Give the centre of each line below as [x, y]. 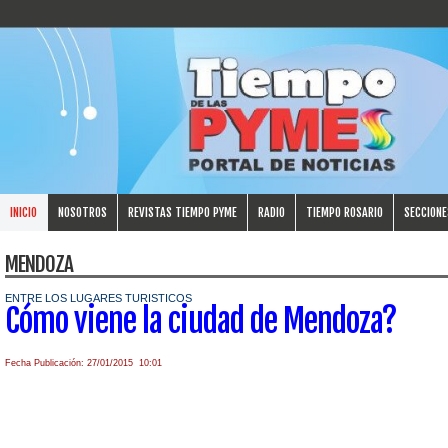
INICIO [23, 212]
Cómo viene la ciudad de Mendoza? [201, 320]
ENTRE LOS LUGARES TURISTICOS [98, 297]
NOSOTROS [82, 212]
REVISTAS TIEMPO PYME [182, 212]
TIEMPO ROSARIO [344, 212]
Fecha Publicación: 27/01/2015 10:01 [85, 362]
